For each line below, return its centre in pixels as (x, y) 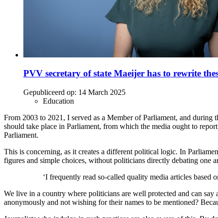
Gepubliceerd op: (50, 92)
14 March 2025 (102, 92)
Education (58, 101)
